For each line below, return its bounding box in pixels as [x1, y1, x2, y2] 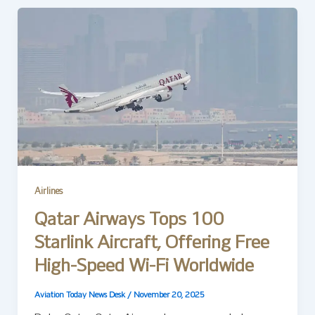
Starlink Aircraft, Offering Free [34, 236, 269, 252]
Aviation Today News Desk [34, 292, 127, 300]
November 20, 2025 [133, 292, 205, 300]
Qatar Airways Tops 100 [34, 212, 224, 229]
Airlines [34, 187, 63, 196]
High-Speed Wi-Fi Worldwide [34, 259, 254, 276]
